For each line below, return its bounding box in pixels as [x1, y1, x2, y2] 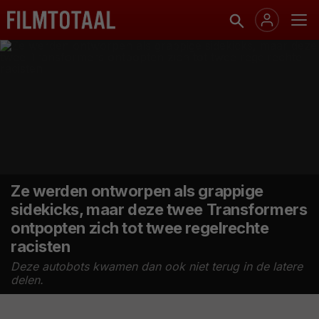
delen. [11, 273, 43, 288]
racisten [11, 237, 70, 256]
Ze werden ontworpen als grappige [11, 182, 263, 201]
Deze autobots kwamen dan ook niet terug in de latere [11, 259, 303, 274]
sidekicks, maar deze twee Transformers [11, 200, 308, 219]
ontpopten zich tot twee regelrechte [11, 219, 269, 238]
